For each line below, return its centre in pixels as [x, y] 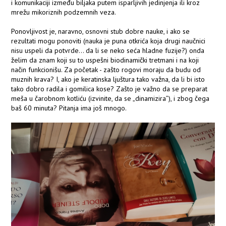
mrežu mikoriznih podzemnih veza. [64, 12]
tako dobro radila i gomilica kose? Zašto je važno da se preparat [109, 89]
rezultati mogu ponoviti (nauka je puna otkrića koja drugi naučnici [108, 41]
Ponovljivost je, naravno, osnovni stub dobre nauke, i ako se [101, 32]
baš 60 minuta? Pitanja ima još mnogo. [69, 108]
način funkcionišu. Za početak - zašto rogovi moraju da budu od [106, 70]
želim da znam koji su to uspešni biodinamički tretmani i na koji [105, 60]
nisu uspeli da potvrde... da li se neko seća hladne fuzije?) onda [108, 51]
